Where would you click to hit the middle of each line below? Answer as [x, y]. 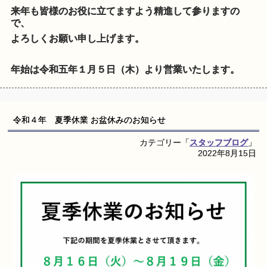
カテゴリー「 [165, 142]
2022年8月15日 [227, 153]
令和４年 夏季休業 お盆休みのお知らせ [89, 120]
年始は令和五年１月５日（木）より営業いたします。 [125, 70]
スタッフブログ [219, 142]
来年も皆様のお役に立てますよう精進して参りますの [125, 11]
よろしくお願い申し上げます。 [78, 39]
